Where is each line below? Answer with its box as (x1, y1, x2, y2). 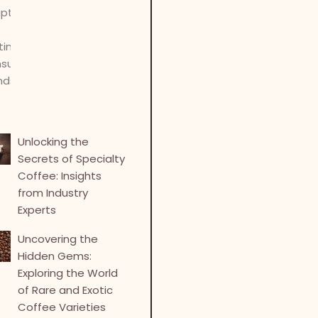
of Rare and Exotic (18, 282, 114, 297)
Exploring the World (18, 265, 119, 280)
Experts (18, 202, 57, 217)
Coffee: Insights (18, 168, 102, 183)
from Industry (18, 185, 89, 200)
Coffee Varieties (18, 299, 106, 314)
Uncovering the (18, 231, 99, 246)
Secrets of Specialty (18, 150, 126, 166)
